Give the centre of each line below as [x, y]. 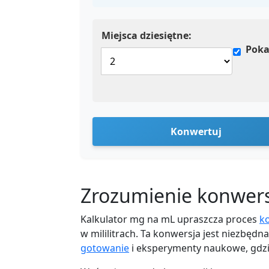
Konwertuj [196, 131]
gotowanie [105, 248]
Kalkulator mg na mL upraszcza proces [170, 219]
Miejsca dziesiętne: [147, 35]
